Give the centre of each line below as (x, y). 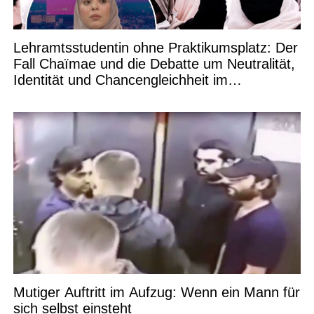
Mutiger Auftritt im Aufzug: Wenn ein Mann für (156, 292)
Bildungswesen (59, 96)
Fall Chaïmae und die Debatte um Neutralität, (154, 63)
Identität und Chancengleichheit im (120, 80)
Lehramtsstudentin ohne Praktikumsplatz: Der (155, 47)
